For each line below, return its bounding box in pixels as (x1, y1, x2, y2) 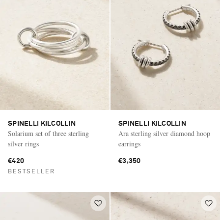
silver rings (8, 138, 39, 148)
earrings (118, 138, 140, 148)
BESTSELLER (8, 168, 55, 175)
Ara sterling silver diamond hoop (118, 128, 210, 138)
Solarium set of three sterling (8, 128, 89, 138)
